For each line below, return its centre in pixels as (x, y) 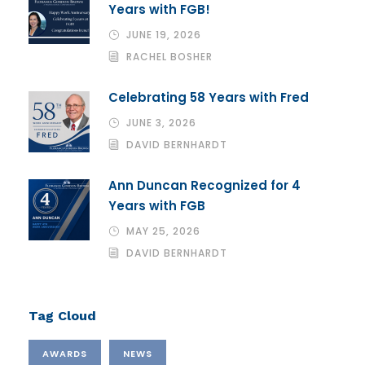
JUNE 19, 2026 (164, 34)
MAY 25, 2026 (163, 231)
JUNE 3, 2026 (161, 122)
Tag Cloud (62, 315)
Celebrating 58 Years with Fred (209, 97)
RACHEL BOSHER (169, 56)
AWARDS (65, 353)
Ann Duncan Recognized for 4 (204, 185)
